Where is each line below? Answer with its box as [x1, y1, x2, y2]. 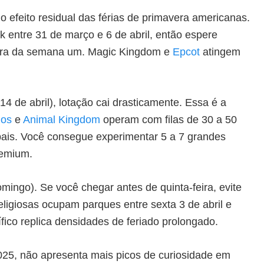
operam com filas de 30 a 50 [100, 114, 237, 126]
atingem [200, 46, 240, 58]
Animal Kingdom [23, 114, 100, 126]
